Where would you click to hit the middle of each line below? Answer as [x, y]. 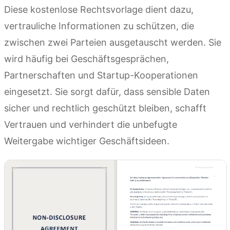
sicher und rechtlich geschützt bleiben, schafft [105, 108]
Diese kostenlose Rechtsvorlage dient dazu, [99, 9]
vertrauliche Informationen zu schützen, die [99, 26]
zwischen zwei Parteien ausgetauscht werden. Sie [113, 42]
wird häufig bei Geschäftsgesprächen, [87, 59]
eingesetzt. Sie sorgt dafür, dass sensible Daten [107, 91]
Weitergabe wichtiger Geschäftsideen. [87, 141]
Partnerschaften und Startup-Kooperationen [101, 75]
